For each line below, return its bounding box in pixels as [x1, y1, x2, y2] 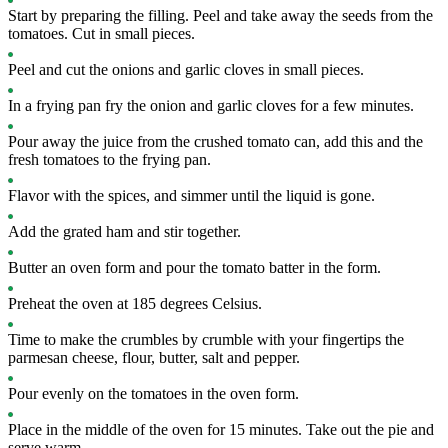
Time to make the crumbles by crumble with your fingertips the [8, 331, 404, 348]
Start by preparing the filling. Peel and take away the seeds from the [8, 7, 433, 24]
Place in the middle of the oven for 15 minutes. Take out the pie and [8, 421, 434, 438]
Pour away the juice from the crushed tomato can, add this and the [8, 133, 423, 150]
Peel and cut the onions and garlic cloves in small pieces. [8, 61, 364, 78]
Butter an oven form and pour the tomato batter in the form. [8, 259, 381, 276]
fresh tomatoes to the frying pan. [8, 151, 211, 168]
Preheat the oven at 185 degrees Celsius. [8, 295, 262, 312]
